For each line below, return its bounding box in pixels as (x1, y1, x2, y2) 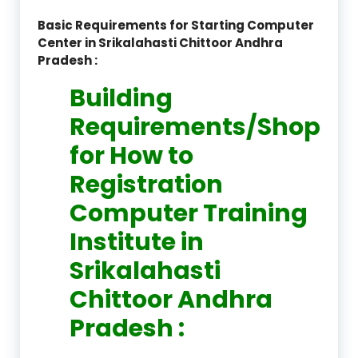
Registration (70, 167, 223, 201)
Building (70, 81, 173, 115)
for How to (70, 138, 193, 173)
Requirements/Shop (70, 109, 320, 144)
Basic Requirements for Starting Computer (38, 16, 314, 34)
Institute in (70, 225, 204, 259)
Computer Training (70, 196, 308, 230)
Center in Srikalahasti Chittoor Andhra (38, 34, 283, 51)
